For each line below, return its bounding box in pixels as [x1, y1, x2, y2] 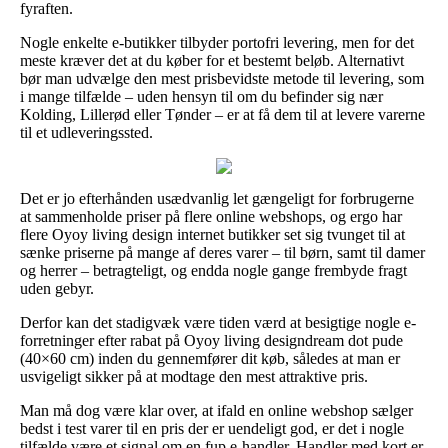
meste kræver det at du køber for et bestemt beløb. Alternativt [20, 51, 404, 69]
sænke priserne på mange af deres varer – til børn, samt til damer [20, 243, 425, 261]
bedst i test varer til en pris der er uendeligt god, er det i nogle [20, 419, 404, 437]
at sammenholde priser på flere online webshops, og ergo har [20, 207, 402, 225]
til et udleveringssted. [20, 123, 153, 141]
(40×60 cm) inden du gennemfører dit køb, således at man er [20, 349, 400, 367]
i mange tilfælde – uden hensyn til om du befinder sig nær [20, 87, 383, 105]
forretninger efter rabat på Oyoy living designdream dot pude [20, 331, 403, 349]
